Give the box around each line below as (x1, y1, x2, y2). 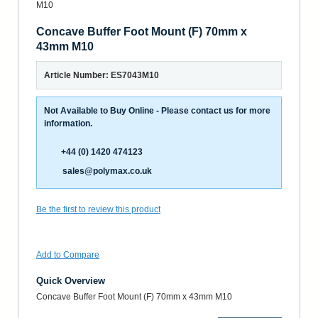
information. (44, 118, 92, 128)
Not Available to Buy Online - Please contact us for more (44, 105, 270, 116)
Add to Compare (36, 249, 99, 260)
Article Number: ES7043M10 (44, 70, 159, 80)
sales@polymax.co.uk (62, 166, 152, 177)
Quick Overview (36, 275, 105, 286)
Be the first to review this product (36, 204, 160, 214)
